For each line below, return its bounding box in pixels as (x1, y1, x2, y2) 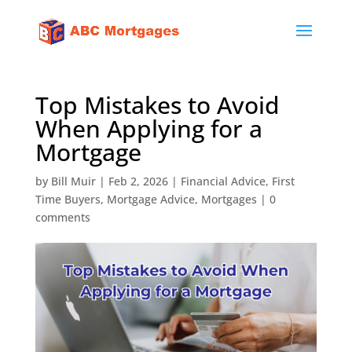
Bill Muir (50, 174, 96, 189)
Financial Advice (180, 174, 266, 189)
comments (35, 210, 90, 225)
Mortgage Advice (106, 192, 195, 207)
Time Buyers (35, 192, 101, 207)
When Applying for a (35, 112, 262, 145)
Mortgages (200, 192, 257, 207)
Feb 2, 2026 (108, 174, 168, 189)
